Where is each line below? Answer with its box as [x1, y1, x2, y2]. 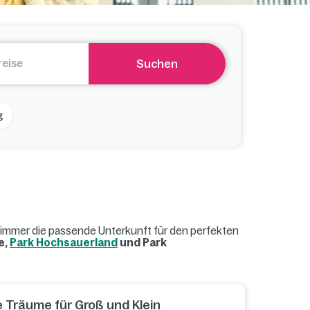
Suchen [136, 57, 178, 70]
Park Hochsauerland [10, 236, 118, 248]
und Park [118, 236, 167, 248]
